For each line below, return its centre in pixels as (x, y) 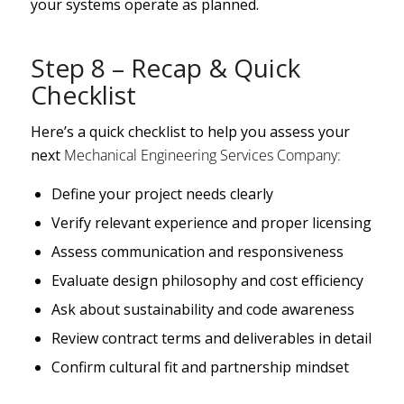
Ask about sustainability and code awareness (202, 309)
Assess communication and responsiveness (197, 252)
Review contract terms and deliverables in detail (211, 338)
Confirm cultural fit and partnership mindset (200, 367)
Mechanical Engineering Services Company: (202, 156)
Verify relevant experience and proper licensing (211, 223)
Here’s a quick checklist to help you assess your (190, 132)
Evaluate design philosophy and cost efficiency (207, 280)
